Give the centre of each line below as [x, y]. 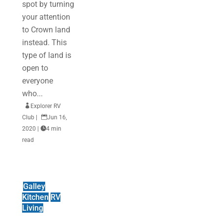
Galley [34, 186]
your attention [46, 17]
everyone [37, 81]
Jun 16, [57, 117]
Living [32, 208]
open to [35, 68]
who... [32, 94]
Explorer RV [45, 106]
